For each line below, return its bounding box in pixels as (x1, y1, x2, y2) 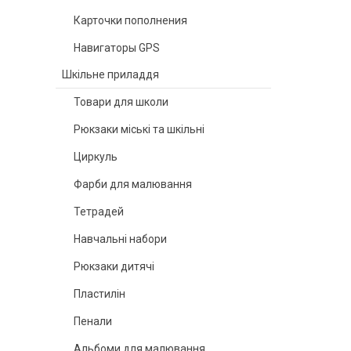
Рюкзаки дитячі (74, 260, 154, 273)
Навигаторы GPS (74, 42, 160, 54)
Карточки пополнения (74, 14, 187, 27)
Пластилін (74, 288, 125, 300)
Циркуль (74, 150, 118, 163)
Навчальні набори (74, 233, 167, 245)
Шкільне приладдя (62, 68, 159, 81)
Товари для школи (74, 96, 168, 108)
